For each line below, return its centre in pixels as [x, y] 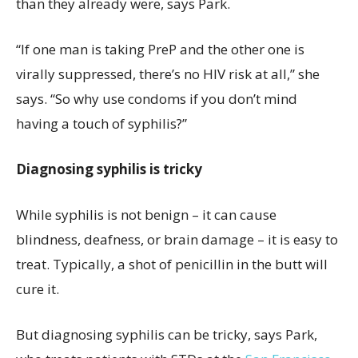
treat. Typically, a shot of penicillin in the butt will [172, 264]
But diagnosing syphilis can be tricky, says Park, [167, 334]
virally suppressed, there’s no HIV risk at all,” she [168, 74]
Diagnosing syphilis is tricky [109, 169]
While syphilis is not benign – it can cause [146, 215]
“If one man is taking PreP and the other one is [160, 49]
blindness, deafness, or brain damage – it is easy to [177, 239]
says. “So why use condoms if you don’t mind [157, 99]
